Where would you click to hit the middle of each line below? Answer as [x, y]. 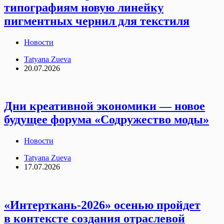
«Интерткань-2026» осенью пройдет [102, 205]
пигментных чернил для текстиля [97, 21]
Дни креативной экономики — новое [104, 106]
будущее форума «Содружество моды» [106, 120]
